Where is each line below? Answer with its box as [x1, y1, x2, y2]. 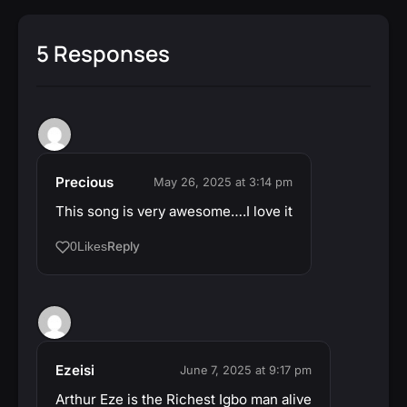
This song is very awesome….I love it [55, 203, 293, 221]
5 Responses [36, 38, 170, 69]
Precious [55, 174, 114, 192]
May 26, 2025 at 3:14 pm [154, 175, 293, 190]
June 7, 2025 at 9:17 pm [180, 363, 312, 378]
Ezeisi [55, 362, 94, 380]
